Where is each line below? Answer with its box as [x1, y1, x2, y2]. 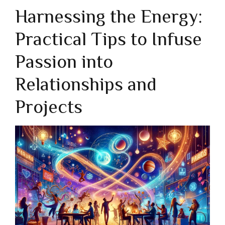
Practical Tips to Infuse [15, 28, 202, 50]
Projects [15, 96, 82, 118]
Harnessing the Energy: [15, 6, 202, 27]
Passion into [15, 51, 113, 72]
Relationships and [15, 73, 157, 95]
